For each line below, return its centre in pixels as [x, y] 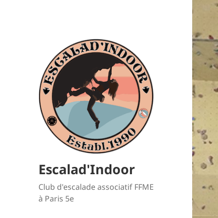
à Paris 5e [56, 199]
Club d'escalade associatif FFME [96, 187]
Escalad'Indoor [87, 169]
